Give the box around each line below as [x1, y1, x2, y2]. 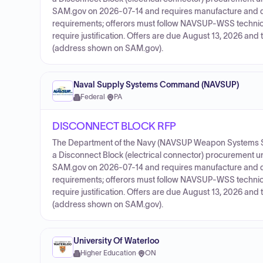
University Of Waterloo [73, 237, 159, 245]
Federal [80, 93, 105, 100]
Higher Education [80, 249, 136, 257]
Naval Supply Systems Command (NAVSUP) [73, 80, 239, 89]
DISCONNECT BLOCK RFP [52, 120, 176, 132]
